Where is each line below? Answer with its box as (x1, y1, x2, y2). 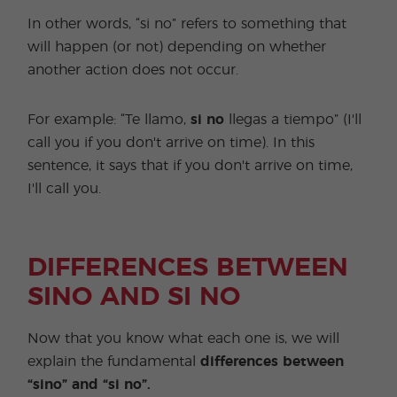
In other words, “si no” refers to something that (27, 17, 347, 31)
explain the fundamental (27, 354, 201, 369)
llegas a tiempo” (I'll (224, 113, 362, 127)
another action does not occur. (27, 63, 239, 77)
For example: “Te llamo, (27, 113, 191, 127)
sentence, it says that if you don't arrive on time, (27, 159, 354, 173)
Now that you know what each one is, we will (27, 331, 340, 346)
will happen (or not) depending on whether (27, 40, 327, 54)
